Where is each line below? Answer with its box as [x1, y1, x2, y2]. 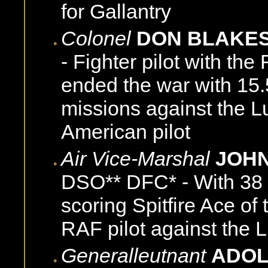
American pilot [61, 120, 190, 143]
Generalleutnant [61, 243, 206, 267]
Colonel [61, 26, 136, 50]
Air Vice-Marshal [61, 147, 210, 170]
